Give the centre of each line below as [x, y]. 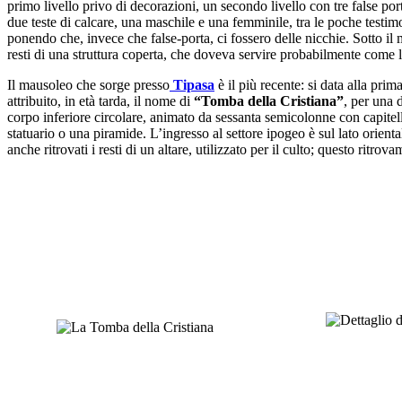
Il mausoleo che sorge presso [88, 85]
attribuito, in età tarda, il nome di [100, 101]
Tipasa [192, 85]
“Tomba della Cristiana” [269, 101]
